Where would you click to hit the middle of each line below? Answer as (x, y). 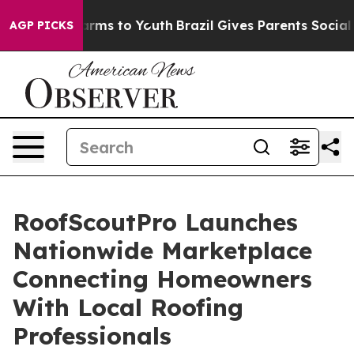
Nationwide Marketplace (162, 250)
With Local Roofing (128, 307)
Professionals (92, 336)
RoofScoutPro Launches (155, 222)
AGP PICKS (41, 25)
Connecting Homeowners (162, 279)
